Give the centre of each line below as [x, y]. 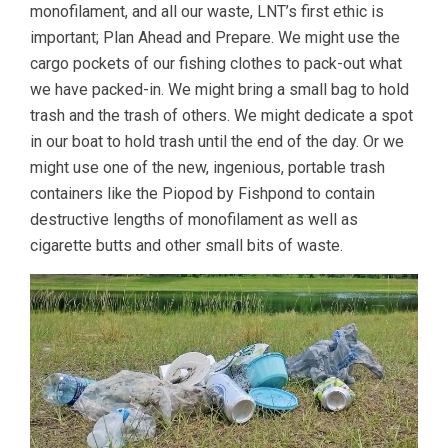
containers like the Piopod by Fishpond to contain [202, 193]
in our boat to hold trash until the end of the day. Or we [217, 141]
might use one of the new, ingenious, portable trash [207, 167]
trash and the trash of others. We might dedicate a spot [221, 115]
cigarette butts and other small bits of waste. [186, 245]
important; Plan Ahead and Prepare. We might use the [215, 37]
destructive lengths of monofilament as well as [194, 219]
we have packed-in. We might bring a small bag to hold [219, 89]
